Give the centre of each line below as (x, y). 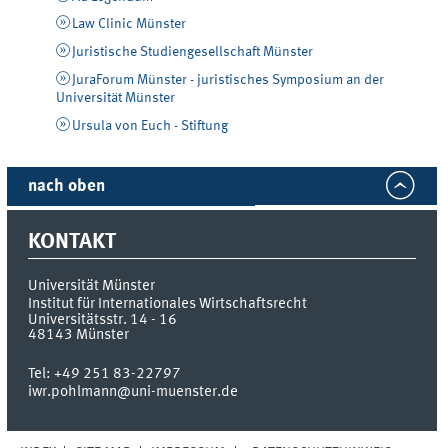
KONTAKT (72, 242)
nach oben (67, 186)
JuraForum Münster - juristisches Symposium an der (227, 80)
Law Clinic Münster (128, 24)
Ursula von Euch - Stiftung (149, 125)
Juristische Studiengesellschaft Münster (192, 52)
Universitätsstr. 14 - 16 (103, 320)
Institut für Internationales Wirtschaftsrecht (168, 304)
